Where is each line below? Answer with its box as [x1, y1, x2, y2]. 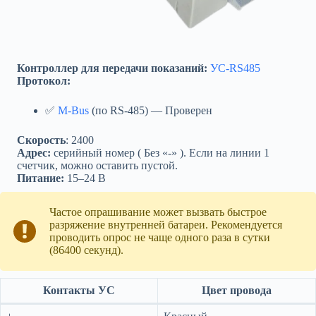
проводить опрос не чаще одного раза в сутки [49, 231, 270, 244]
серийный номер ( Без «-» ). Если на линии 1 [51, 147, 269, 159]
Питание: [17, 172, 64, 185]
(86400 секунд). [49, 244, 123, 257]
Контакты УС [43, 284, 115, 297]
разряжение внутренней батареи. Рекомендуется [49, 219, 282, 231]
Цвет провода [202, 284, 272, 297]
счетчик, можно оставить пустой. [17, 159, 178, 172]
